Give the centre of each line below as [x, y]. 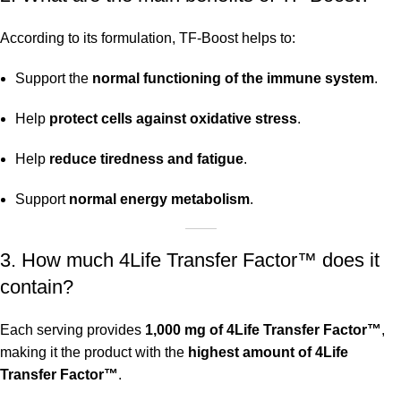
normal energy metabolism [159, 200]
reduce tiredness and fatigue [146, 159]
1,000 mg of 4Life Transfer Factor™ [263, 330]
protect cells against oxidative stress [173, 119]
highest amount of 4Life [268, 353]
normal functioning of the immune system [233, 79]
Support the [54, 79]
